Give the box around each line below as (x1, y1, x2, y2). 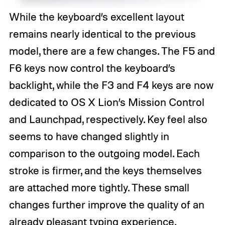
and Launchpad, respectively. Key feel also (9, 113, 207, 126)
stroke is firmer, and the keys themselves (9, 164, 202, 177)
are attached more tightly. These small (9, 181, 189, 194)
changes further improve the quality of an (9, 198, 204, 211)
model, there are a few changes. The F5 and (9, 44, 215, 58)
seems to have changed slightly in (9, 130, 169, 143)
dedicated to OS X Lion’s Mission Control (9, 95, 204, 109)
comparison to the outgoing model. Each (9, 147, 200, 160)
